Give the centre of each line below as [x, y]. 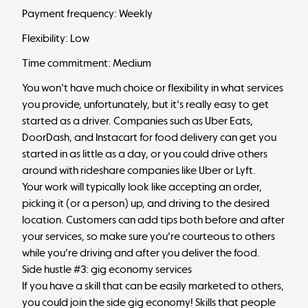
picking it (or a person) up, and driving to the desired [146, 203]
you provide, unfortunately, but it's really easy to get [145, 104]
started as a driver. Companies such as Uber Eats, [137, 121]
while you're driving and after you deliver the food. [141, 253]
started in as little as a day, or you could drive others [145, 154]
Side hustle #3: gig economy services [107, 269]
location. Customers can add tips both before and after [153, 220]
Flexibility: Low [56, 38]
